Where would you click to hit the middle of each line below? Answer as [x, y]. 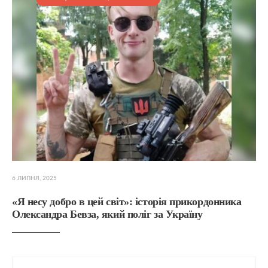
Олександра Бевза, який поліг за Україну [107, 214]
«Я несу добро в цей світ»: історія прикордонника [127, 201]
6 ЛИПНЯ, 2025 [34, 178]
